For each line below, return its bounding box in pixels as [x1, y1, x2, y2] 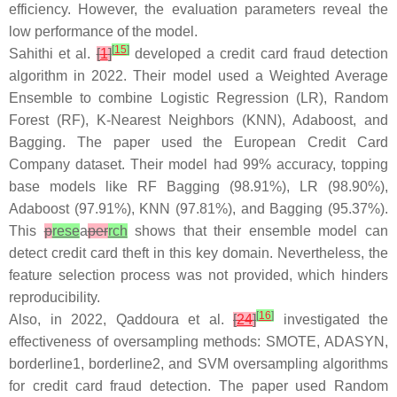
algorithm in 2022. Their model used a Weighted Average [9, 68, 388, 83]
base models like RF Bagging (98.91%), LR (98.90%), [9, 179, 388, 194]
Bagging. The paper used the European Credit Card [9, 135, 388, 150]
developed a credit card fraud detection [128, 46, 389, 61]
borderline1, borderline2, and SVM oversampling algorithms [9, 356, 388, 371]
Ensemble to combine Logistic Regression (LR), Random [9, 90, 388, 105]
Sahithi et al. [9, 46, 97, 61]
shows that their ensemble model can [127, 223, 389, 238]
